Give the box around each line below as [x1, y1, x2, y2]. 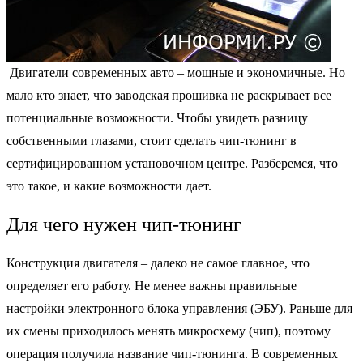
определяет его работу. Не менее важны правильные [6, 278, 297, 293]
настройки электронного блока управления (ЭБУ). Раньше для [6, 301, 352, 315]
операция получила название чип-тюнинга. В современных [6, 346, 338, 361]
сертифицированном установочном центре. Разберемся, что [6, 156, 338, 170]
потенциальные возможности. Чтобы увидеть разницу [6, 111, 308, 125]
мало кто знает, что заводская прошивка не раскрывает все [6, 88, 331, 102]
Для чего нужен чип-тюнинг [6, 213, 241, 235]
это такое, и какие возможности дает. [6, 179, 211, 193]
